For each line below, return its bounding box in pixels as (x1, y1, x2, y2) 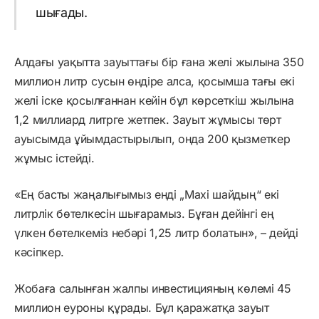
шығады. (35, 4, 88, 20)
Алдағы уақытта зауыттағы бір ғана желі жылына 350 (14, 54, 304, 69)
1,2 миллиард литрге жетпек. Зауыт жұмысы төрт (14, 112, 281, 127)
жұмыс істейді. (14, 150, 95, 165)
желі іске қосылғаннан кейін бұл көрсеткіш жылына (14, 93, 294, 108)
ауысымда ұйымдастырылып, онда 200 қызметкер (14, 131, 291, 146)
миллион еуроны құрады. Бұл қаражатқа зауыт (14, 300, 269, 315)
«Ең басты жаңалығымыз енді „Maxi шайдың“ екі (14, 187, 279, 202)
